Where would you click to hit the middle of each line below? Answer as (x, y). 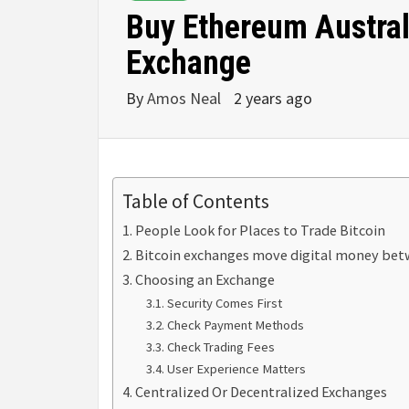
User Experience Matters (236, 369)
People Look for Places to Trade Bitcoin (261, 231)
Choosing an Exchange (205, 280)
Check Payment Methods (235, 325)
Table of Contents (196, 202)
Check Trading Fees (220, 347)
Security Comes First (224, 304)
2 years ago (273, 99)
